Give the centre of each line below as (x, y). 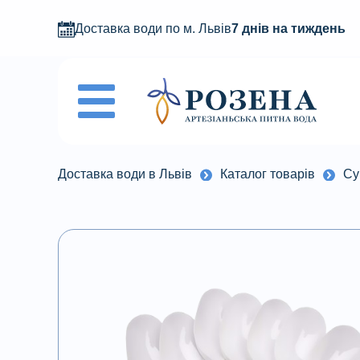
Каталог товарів (268, 174)
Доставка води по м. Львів (153, 29)
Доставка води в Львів (125, 174)
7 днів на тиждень (288, 29)
